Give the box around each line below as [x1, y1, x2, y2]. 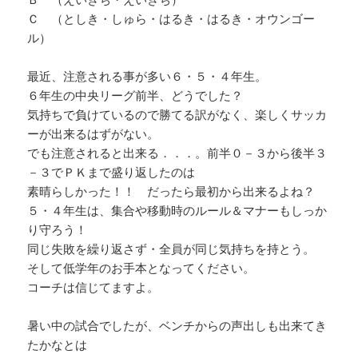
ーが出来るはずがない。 [27, 125, 160, 142]
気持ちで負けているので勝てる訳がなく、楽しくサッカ [27, 106, 328, 123]
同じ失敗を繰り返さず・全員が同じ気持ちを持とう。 [27, 241, 316, 257]
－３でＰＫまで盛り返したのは [27, 164, 196, 181]
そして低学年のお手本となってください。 [27, 260, 256, 276]
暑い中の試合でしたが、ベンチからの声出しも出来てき [27, 317, 328, 334]
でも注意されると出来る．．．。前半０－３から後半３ [27, 145, 328, 161]
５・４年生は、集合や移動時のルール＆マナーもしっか [27, 202, 328, 219]
